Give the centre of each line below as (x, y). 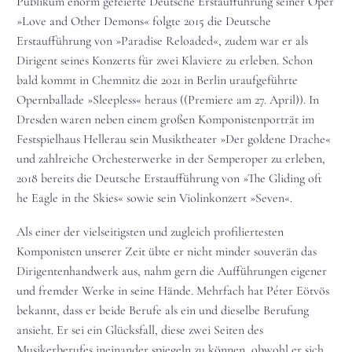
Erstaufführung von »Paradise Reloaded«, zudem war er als (162, 41)
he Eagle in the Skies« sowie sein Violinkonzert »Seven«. (154, 198)
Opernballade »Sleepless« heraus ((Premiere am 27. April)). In (168, 100)
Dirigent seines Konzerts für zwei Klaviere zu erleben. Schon (165, 61)
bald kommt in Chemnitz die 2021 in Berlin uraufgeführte (157, 81)
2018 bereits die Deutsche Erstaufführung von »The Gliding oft (169, 179)
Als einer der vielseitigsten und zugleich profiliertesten (150, 231)
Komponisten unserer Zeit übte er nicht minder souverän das (167, 251)
